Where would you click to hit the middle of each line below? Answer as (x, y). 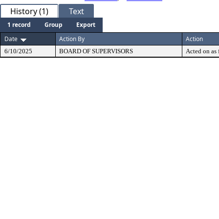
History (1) (29, 11)
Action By (72, 39)
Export (86, 25)
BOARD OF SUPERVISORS (96, 51)
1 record (19, 25)
